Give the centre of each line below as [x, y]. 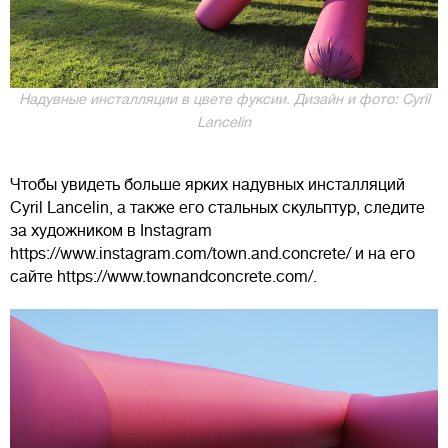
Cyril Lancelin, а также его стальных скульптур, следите [217, 207]
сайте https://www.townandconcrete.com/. [163, 276]
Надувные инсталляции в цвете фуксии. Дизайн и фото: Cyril [224, 98]
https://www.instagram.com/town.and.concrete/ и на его [212, 253]
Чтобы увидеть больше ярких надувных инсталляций [207, 184]
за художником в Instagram [111, 230]
